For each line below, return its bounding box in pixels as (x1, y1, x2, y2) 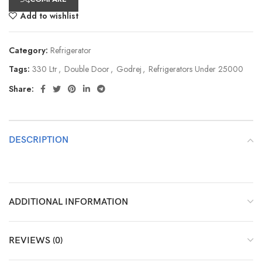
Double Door (64, 63, 109, 75)
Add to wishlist (20, 9, 79, 22)
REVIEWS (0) (9, 235, 63, 246)
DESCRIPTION (9, 134, 68, 146)
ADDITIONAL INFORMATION (9, 196, 128, 208)
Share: (9, 82, 34, 95)
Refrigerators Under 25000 (149, 63, 243, 75)
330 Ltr (32, 63, 57, 75)
